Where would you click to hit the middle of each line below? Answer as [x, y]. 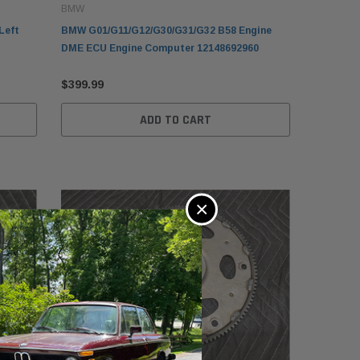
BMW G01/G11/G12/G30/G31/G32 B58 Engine [166, 31]
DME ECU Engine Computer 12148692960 [160, 49]
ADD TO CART [175, 121]
